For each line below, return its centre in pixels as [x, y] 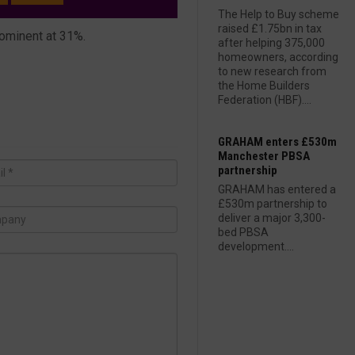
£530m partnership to [273, 204]
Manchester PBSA [264, 156]
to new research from [272, 71]
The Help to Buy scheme [279, 14]
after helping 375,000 [271, 43]
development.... [256, 246]
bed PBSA [243, 232]
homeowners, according [278, 57]
